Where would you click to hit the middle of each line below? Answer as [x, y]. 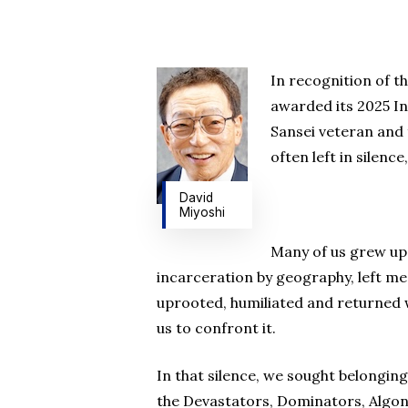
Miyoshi [202, 212]
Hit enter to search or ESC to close [270, 106]
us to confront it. [216, 328]
